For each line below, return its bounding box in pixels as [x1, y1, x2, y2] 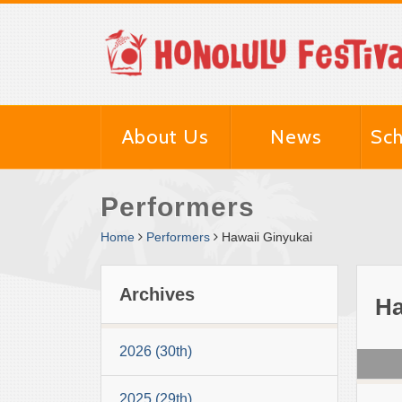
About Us [122, 125, 209, 149]
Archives [119, 284, 195, 304]
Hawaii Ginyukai [222, 230, 312, 244]
